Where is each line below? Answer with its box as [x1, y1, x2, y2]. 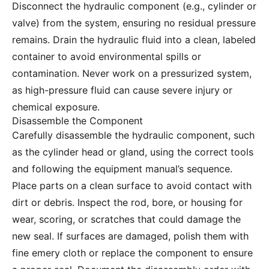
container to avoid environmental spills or [12, 50, 201, 63]
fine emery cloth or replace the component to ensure [12, 247, 253, 259]
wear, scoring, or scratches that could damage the [12, 213, 241, 226]
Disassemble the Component [12, 115, 143, 127]
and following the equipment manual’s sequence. [12, 163, 232, 175]
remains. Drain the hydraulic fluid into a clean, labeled [12, 34, 256, 46]
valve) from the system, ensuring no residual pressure [12, 17, 256, 29]
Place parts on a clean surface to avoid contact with [12, 180, 252, 192]
